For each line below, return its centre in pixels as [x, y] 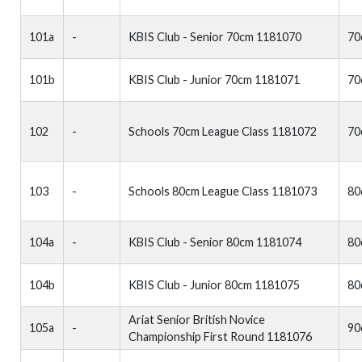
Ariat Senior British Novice [197, 320]
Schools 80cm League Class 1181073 [223, 191]
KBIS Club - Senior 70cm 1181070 [215, 37]
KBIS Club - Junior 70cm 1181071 [214, 80]
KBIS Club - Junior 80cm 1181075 [214, 285]
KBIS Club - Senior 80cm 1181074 [215, 242]
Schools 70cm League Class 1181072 [223, 131]
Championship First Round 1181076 [220, 337]
